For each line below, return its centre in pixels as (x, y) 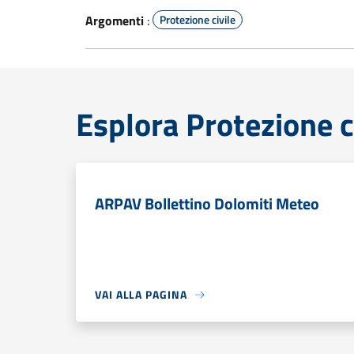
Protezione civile (198, 19)
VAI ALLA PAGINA (141, 294)
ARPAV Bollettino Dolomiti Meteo (207, 203)
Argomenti (115, 21)
